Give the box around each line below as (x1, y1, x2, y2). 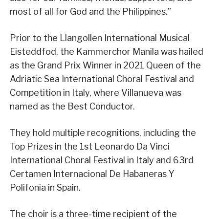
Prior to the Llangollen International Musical (10, 33, 190, 44)
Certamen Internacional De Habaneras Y (10, 169, 175, 179)
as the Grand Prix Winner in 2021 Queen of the (10, 60, 201, 71)
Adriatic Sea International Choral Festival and (10, 74, 194, 85)
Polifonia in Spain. (10, 182, 81, 193)
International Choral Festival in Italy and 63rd (10, 155, 194, 166)
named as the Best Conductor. (10, 101, 135, 112)
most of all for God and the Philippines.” (10, 6, 171, 17)
